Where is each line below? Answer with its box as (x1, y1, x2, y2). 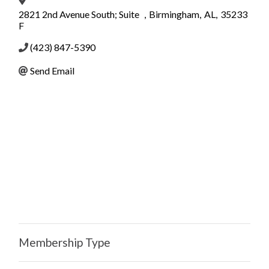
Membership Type (19, 235, 110, 250)
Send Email (30, 65, 74, 77)
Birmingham (149, 8, 199, 20)
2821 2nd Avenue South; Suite (19, 8, 139, 20)
